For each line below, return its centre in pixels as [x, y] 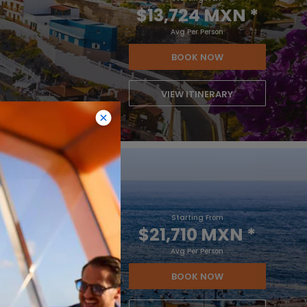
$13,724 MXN [191, 15]
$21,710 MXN [191, 235]
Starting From [197, 218]
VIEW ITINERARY [197, 94]
